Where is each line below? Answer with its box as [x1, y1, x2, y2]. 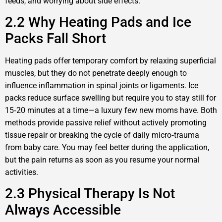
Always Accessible [5, 202, 121, 219]
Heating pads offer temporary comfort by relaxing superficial [5, 56, 216, 66]
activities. [5, 167, 38, 177]
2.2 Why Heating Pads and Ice [5, 14, 191, 31]
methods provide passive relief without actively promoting [5, 118, 207, 128]
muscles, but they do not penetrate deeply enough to [5, 68, 187, 78]
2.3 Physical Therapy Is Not [5, 185, 175, 202]
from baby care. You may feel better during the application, [5, 143, 209, 153]
